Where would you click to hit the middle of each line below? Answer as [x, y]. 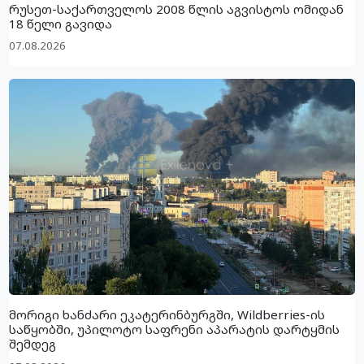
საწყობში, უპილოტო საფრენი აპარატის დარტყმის [175, 329]
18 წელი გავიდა [61, 23]
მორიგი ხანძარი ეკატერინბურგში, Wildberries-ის [167, 315]
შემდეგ [33, 344]
